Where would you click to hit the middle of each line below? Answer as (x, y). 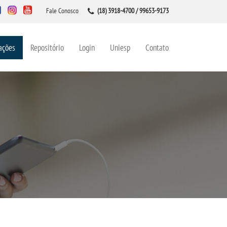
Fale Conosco (62, 11)
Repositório (47, 47)
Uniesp (120, 47)
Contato (157, 47)
